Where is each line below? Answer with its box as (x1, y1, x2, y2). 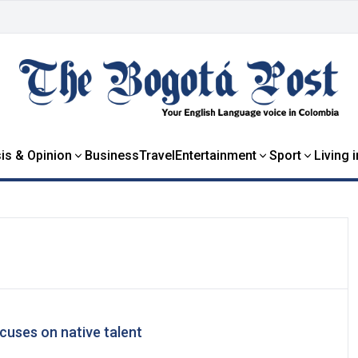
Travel (138, 147, 175, 163)
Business (84, 147, 139, 163)
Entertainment (174, 147, 257, 163)
